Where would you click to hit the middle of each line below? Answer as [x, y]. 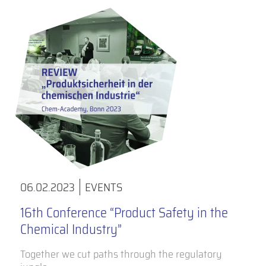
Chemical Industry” [71, 230]
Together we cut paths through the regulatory [121, 254]
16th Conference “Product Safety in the [124, 213]
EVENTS [103, 187]
